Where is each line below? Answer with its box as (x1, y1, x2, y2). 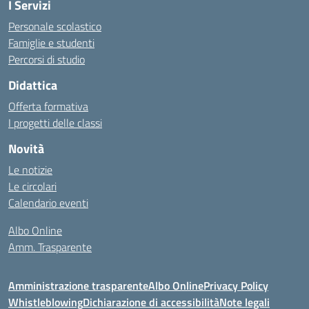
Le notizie (8, 161, 52, 178)
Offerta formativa (8, 98, 88, 114)
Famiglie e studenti (8, 34, 94, 51)
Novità (8, 139, 44, 158)
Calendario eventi (8, 195, 88, 211)
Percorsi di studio (8, 51, 85, 68)
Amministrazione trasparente (8, 277, 148, 294)
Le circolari (8, 178, 57, 195)
